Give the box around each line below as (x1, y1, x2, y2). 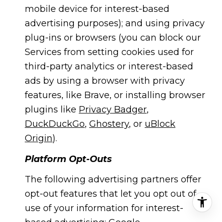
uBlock (144, 118, 175, 130)
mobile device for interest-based (24, 3, 169, 15)
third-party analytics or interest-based (24, 61, 193, 72)
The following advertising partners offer (24, 174, 201, 185)
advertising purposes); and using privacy (24, 18, 205, 29)
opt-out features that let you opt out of (24, 188, 196, 200)
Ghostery (89, 118, 129, 130)
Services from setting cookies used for (24, 47, 194, 58)
